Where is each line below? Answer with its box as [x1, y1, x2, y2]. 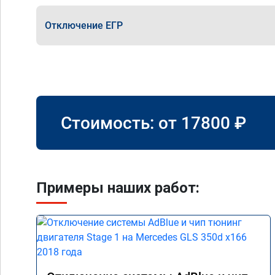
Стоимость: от [61, 112, 181, 133]
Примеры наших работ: [36, 179, 199, 196]
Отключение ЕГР [45, 19, 123, 31]
